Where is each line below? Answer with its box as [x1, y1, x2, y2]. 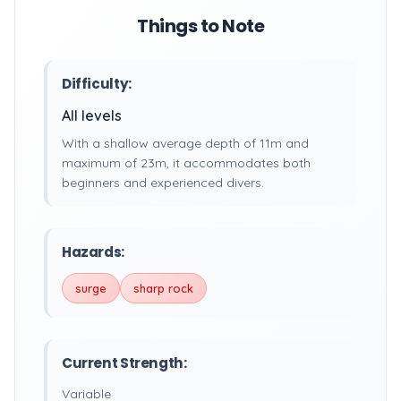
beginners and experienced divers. [62, 175, 264, 191]
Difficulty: [62, 74, 132, 93]
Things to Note [137, 13, 264, 38]
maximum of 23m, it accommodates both [62, 155, 311, 171]
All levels [62, 107, 122, 124]
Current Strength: [62, 354, 187, 372]
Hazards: [62, 243, 124, 261]
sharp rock [133, 281, 193, 295]
